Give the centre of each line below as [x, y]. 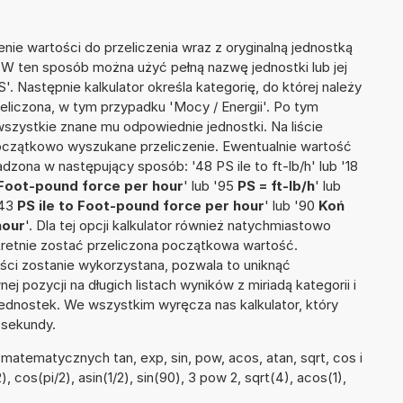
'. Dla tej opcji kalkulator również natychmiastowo [178, 226]
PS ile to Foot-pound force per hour [141, 206]
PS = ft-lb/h [276, 186]
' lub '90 [291, 206]
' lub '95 [210, 186]
